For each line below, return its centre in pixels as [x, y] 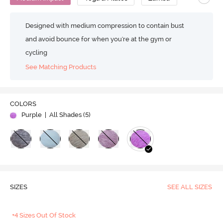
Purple [31, 115]
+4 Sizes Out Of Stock [44, 216]
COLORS [23, 104]
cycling [37, 53]
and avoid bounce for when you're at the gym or [99, 39]
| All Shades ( [64, 115]
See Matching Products [61, 67]
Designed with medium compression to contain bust [105, 26]
